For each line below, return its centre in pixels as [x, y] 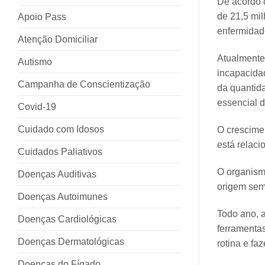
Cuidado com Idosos [61, 129]
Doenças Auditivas [57, 174]
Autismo [35, 62]
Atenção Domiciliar [58, 39]
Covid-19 [37, 106]
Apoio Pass [42, 17]
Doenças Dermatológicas [71, 241]
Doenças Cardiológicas [67, 219]
